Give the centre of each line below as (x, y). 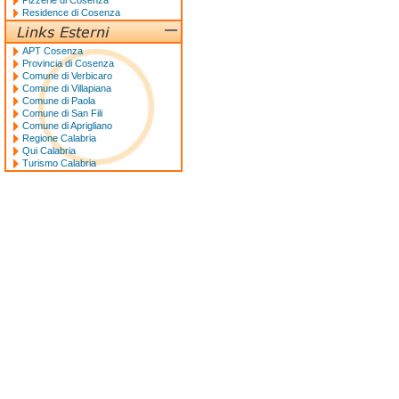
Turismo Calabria (59, 163)
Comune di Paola (59, 101)
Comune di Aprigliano (67, 126)
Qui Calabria (49, 151)
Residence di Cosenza (71, 12)
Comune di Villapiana (67, 88)
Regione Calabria (59, 138)
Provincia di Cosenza (68, 63)
